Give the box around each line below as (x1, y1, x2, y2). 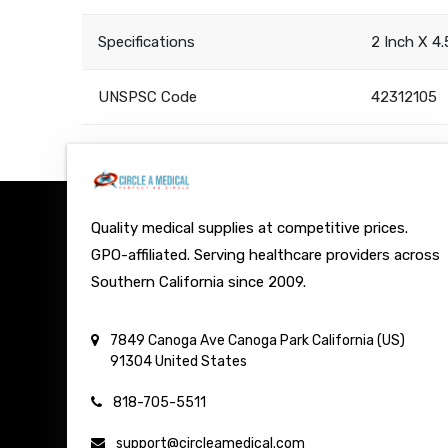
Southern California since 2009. (91, 273, 307, 292)
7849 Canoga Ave (110, 332, 226, 350)
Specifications (98, 33, 196, 52)
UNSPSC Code (98, 88, 198, 107)
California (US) (312, 332, 406, 350)
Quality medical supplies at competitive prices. (91, 219, 409, 238)
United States (155, 353, 248, 371)
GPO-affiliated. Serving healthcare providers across (91, 246, 441, 265)
